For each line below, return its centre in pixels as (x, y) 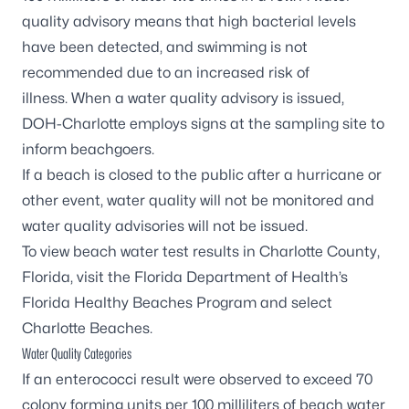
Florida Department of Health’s (241, 277)
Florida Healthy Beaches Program (139, 303)
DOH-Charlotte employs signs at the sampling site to (203, 124)
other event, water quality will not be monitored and (198, 200)
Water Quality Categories (77, 354)
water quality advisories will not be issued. (165, 226)
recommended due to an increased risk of (166, 73)
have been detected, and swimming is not (165, 47)
